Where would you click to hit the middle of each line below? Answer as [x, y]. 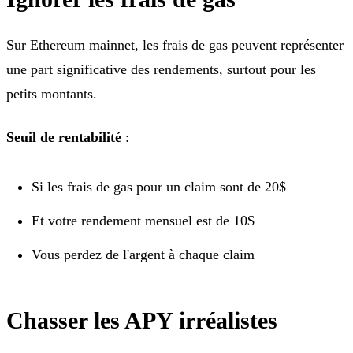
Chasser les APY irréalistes [142, 320]
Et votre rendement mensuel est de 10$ [143, 220]
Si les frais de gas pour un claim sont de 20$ [159, 186]
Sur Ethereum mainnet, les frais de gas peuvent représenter [175, 45]
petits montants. [52, 93]
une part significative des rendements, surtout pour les [161, 69]
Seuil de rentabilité [64, 137]
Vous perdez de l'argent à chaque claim [143, 254]
